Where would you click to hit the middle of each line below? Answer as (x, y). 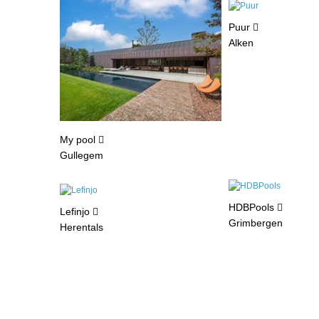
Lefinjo (76, 212)
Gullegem (82, 155)
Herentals (82, 228)
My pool (79, 139)
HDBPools (253, 208)
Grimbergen (256, 223)
